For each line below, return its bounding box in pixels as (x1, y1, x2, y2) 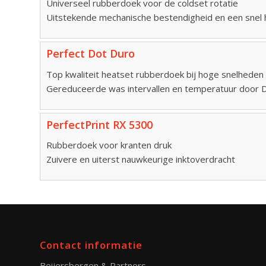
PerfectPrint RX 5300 (46, 117, 153, 132)
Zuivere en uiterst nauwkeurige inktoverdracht (46, 153, 235, 166)
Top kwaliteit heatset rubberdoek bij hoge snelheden (46, 68, 264, 80)
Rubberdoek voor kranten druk (46, 139, 172, 151)
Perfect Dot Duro (46, 46, 135, 61)
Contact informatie (40, 238, 142, 252)
